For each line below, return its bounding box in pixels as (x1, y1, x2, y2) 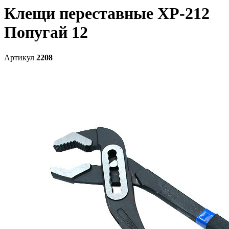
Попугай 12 (4, 23, 88, 42)
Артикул (4, 53, 36, 62)
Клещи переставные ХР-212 (4, 4, 210, 23)
